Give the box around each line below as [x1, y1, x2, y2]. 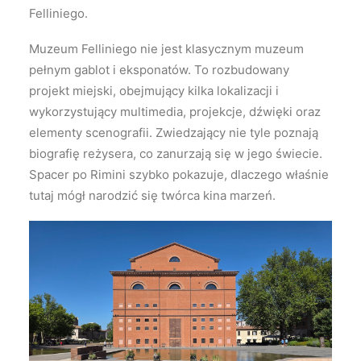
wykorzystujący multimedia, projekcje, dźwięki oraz [29, 104, 321, 120]
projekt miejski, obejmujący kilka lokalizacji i [29, 83, 279, 99]
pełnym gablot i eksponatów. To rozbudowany [29, 62, 289, 78]
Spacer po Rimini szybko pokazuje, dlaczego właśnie [29, 167, 329, 183]
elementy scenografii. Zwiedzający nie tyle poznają [29, 125, 318, 141]
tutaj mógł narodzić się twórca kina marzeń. [29, 188, 276, 204]
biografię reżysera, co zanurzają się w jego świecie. [29, 146, 322, 162]
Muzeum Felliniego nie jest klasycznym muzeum [29, 41, 304, 57]
